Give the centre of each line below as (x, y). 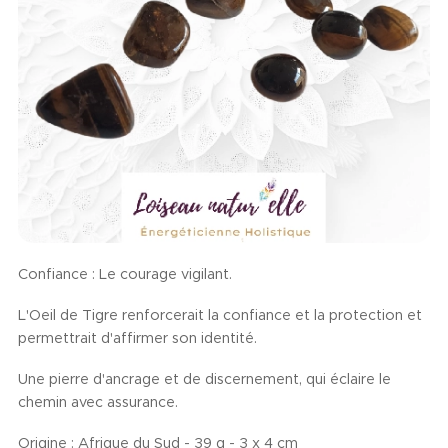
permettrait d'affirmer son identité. (137, 338)
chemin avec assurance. (98, 402)
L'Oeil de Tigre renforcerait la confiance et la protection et (220, 315)
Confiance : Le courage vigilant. (125, 274)
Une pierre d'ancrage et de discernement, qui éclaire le (204, 379)
